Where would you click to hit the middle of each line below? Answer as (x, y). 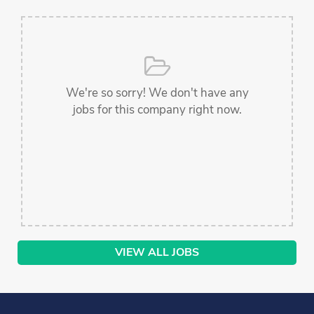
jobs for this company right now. (157, 110)
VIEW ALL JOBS (157, 252)
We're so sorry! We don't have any (157, 93)
